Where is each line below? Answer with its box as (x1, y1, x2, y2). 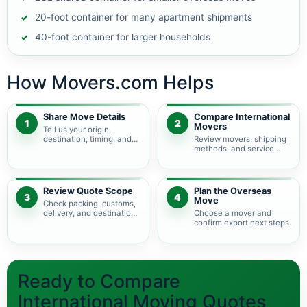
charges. (43, 218, 75, 228)
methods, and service (194, 144, 274, 153)
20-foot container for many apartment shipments (35, 12, 252, 23)
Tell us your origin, (43, 125, 111, 134)
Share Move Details (43, 112, 125, 122)
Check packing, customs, (43, 199, 136, 208)
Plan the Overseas (194, 186, 271, 196)
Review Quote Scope (43, 186, 133, 196)
